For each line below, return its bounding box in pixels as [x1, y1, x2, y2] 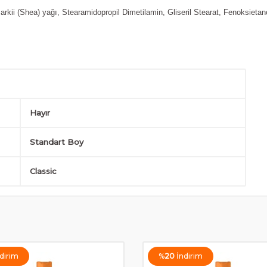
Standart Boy [29, 137, 83, 147]
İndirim [176, 252, 203, 260]
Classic [29, 166, 57, 176]
